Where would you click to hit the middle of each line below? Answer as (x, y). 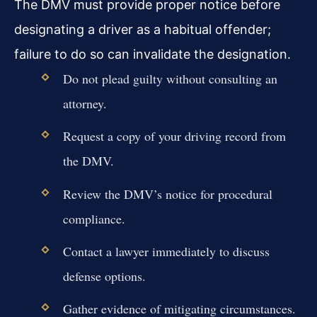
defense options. (104, 276)
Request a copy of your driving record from (174, 136)
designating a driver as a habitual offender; (143, 30)
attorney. (85, 104)
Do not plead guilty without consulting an (170, 79)
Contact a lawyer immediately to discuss (166, 251)
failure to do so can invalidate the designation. (152, 54)
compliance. (94, 218)
